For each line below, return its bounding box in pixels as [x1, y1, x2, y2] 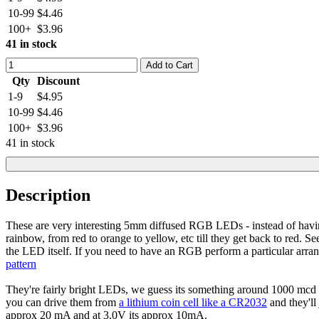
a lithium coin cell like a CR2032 [119, 296, 267, 308]
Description [6, 186, 90, 204]
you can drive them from [6, 296, 119, 308]
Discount [37, 75, 80, 88]
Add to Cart [146, 60, 193, 71]
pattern [6, 257, 36, 270]
